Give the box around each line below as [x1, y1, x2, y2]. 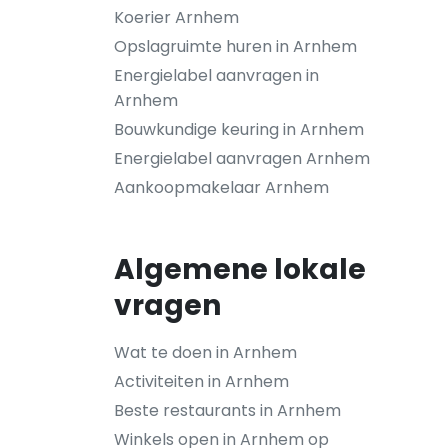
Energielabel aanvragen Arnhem [114, 147, 370, 170]
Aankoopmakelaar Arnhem [114, 176, 329, 199]
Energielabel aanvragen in [114, 64, 319, 87]
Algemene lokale [114, 250, 366, 289]
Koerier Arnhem [114, 6, 239, 29]
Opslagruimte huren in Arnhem [114, 35, 357, 58]
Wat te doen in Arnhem [114, 341, 297, 364]
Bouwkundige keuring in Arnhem [114, 118, 364, 141]
